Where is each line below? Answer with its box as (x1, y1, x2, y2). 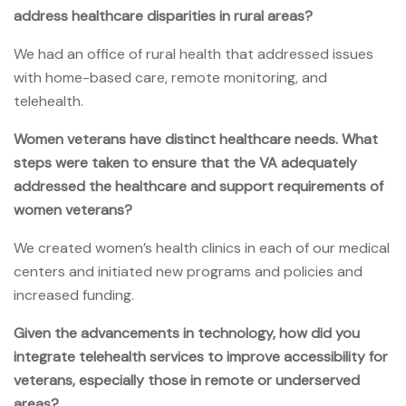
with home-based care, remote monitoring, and (14, 67, 327, 87)
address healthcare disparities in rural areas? (14, 5, 313, 25)
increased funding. (14, 285, 134, 304)
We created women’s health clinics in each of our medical (14, 237, 390, 257)
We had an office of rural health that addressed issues (14, 43, 373, 63)
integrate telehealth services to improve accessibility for (14, 346, 388, 366)
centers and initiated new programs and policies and (14, 261, 362, 281)
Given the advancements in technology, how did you (14, 323, 360, 343)
